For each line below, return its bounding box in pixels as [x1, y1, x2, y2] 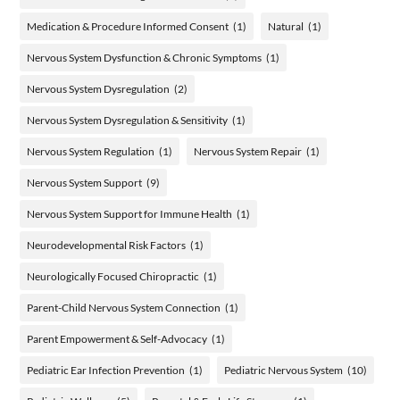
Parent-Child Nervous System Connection [27, 300, 221, 314]
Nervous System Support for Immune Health [27, 206, 233, 221]
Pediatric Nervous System [224, 362, 344, 377]
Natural [268, 19, 304, 33]
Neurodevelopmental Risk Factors [27, 237, 187, 252]
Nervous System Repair [194, 144, 303, 158]
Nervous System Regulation [27, 144, 155, 158]
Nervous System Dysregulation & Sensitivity [27, 112, 229, 127]
